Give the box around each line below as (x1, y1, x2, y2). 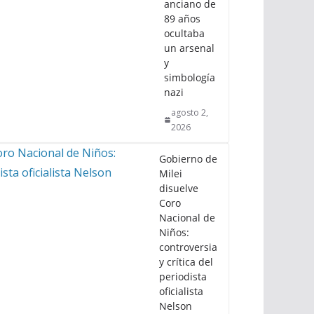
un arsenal (164, 41, 214, 55)
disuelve (159, 181, 198, 195)
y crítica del (159, 254, 213, 268)
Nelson (159, 299, 192, 313)
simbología (164, 70, 215, 84)
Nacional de (159, 210, 215, 224)
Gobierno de (159, 151, 217, 165)
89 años (164, 11, 200, 25)
